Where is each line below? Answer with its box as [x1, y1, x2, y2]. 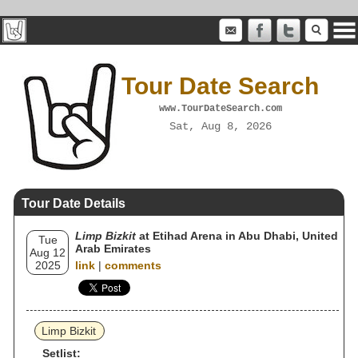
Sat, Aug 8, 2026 [169, 119, 272, 133]
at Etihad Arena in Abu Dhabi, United [136, 229, 338, 242]
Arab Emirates [75, 242, 151, 255]
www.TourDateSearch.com [158, 102, 282, 114]
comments [105, 259, 161, 272]
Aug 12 [30, 246, 66, 259]
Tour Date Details [22, 197, 125, 210]
